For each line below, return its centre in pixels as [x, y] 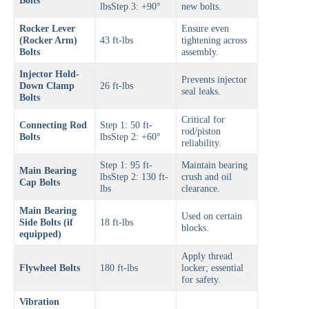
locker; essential [213, 268]
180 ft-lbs [119, 268]
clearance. [201, 189]
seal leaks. [201, 91]
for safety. [201, 280]
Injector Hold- [50, 74]
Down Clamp [47, 86]
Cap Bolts [40, 182]
